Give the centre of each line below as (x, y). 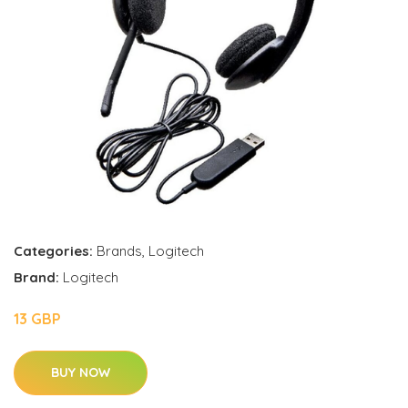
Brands (119, 251)
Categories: (53, 251)
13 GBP (37, 319)
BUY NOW (81, 373)
